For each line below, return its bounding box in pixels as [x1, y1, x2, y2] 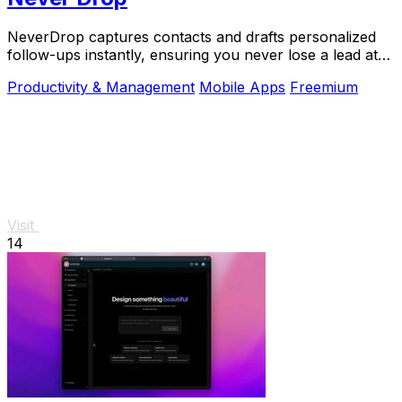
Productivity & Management [7, 78, 195, 97]
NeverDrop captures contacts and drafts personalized [7, 28, 376, 47]
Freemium [290, 78, 358, 97]
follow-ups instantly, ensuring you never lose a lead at [7, 46, 378, 65]
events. [7, 64, 56, 83]
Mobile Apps [199, 78, 285, 97]
